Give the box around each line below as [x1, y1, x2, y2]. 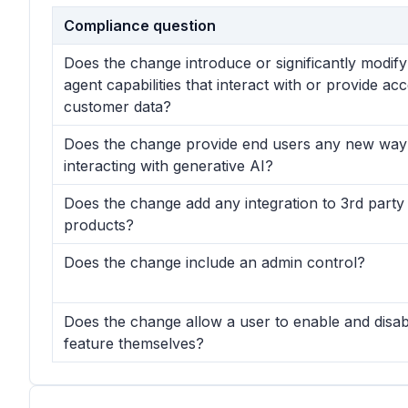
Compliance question [64, 16, 216, 35]
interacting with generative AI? [64, 157, 273, 175]
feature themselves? [64, 334, 204, 352]
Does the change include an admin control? [64, 253, 365, 271]
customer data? [64, 97, 171, 116]
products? [64, 216, 134, 234]
